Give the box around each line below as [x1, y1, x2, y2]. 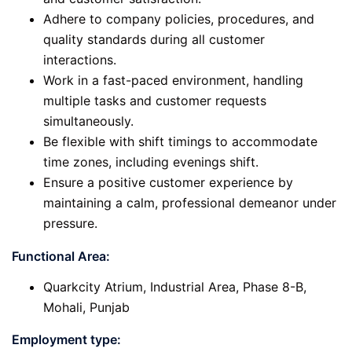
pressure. [43, 215, 97, 232]
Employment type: [12, 331, 124, 347]
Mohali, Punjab [43, 299, 130, 315]
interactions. [43, 52, 116, 68]
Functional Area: [12, 247, 110, 264]
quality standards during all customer [43, 31, 265, 48]
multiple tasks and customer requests [43, 93, 266, 109]
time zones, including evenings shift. [43, 154, 258, 170]
